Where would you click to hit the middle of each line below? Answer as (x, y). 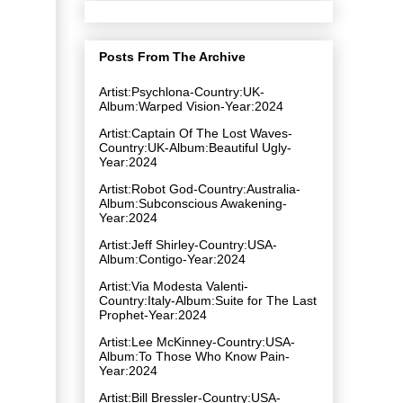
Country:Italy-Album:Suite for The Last (208, 300)
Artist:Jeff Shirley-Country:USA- (188, 244)
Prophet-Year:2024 (153, 314)
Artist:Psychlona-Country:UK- (182, 91)
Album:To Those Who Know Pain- (194, 356)
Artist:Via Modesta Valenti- (174, 286)
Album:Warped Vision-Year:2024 (191, 106)
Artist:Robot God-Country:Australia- (200, 188)
